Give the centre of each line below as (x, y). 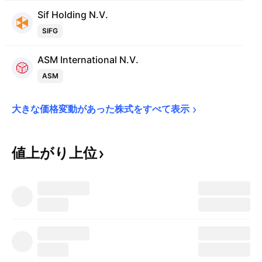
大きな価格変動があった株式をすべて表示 (101, 109)
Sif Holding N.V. (73, 15)
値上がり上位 (54, 153)
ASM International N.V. (88, 60)
